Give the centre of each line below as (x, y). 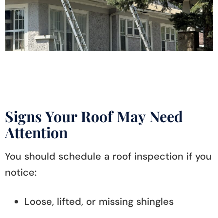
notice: (21, 172)
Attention (36, 132)
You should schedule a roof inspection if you (108, 156)
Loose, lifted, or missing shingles (99, 201)
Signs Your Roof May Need (94, 116)
